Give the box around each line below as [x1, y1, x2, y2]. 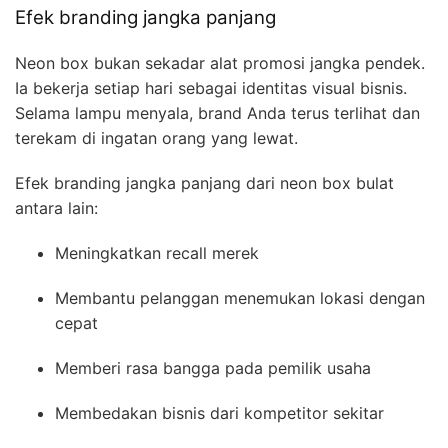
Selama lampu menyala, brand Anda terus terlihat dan [15, 102, 420, 123]
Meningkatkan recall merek [55, 242, 259, 263]
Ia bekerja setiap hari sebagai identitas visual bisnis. [15, 77, 407, 98]
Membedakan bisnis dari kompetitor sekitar [55, 402, 384, 423]
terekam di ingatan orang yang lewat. [15, 127, 298, 148]
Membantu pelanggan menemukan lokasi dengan [55, 287, 425, 308]
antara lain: [15, 197, 98, 218]
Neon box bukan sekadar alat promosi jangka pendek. [15, 52, 425, 73]
